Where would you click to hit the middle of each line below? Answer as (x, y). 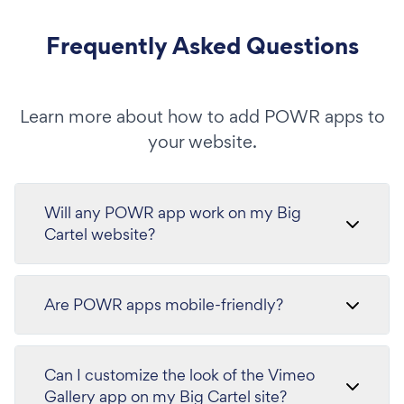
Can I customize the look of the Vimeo (179, 374)
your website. (202, 141)
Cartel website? (100, 234)
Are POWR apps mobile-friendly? (164, 304)
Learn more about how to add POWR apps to (202, 116)
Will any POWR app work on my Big (173, 212)
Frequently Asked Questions (202, 45)
